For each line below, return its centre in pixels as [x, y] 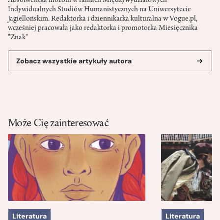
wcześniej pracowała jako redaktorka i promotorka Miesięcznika [103, 29]
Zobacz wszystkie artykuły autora [74, 61]
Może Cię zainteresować [58, 124]
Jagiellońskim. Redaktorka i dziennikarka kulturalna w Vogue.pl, [103, 19]
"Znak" [18, 38]
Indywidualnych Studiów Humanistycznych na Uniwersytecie [99, 10]
